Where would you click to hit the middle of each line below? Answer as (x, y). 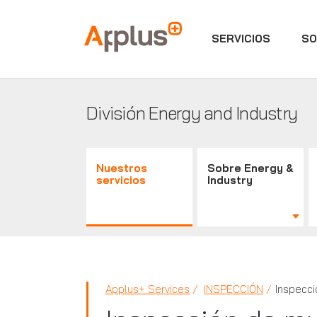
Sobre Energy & (251, 168)
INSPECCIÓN (234, 289)
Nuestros (122, 168)
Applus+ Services (148, 289)
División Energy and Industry (192, 113)
